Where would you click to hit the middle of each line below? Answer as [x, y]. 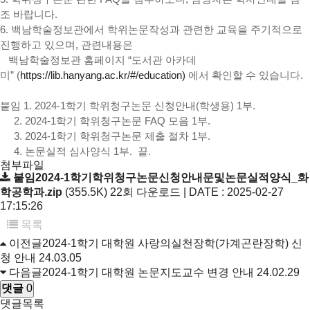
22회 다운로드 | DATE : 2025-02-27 [197, 192]
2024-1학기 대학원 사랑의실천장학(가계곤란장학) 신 [172, 243]
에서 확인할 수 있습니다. [244, 75]
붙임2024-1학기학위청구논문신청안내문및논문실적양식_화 [161, 177]
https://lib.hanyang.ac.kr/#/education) [103, 75]
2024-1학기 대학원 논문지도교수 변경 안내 [148, 272]
